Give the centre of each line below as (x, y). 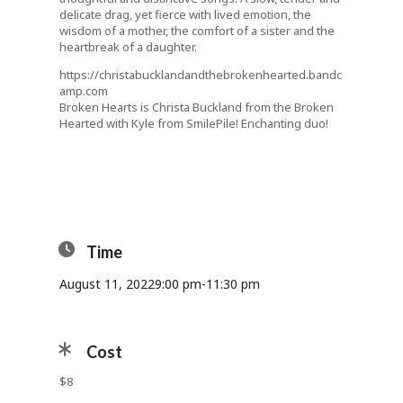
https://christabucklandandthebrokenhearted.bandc (200, 75)
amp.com (83, 91)
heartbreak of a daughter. (128, 47)
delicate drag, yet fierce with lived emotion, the (185, 14)
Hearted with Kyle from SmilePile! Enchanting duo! (193, 123)
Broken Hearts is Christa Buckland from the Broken (196, 107)
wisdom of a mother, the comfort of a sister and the (197, 31)
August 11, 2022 (107, 284)
